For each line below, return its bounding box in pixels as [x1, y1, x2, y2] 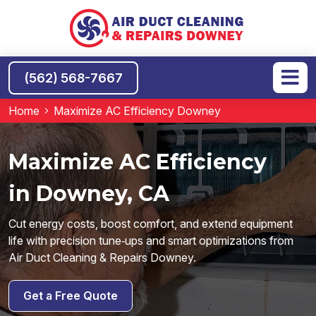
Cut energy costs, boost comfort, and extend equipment [8, 216, 293, 231]
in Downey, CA [8, 180, 169, 207]
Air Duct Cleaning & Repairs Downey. [8, 250, 196, 265]
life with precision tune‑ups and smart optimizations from [8, 233, 293, 248]
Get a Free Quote [23, 288, 118, 303]
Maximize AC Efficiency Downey [54, 104, 221, 118]
